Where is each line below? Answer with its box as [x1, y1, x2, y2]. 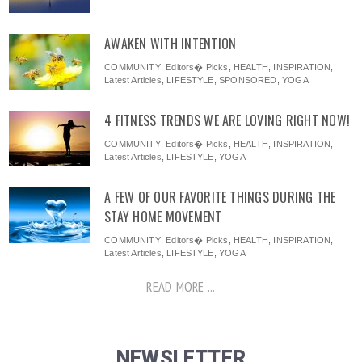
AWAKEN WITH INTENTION [104, 34, 237, 54]
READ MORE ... [146, 278, 216, 297]
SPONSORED [219, 75, 277, 86]
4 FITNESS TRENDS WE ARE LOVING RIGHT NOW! [104, 111, 351, 131]
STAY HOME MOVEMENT [104, 207, 222, 227]
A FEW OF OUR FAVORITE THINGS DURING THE [104, 187, 336, 208]
